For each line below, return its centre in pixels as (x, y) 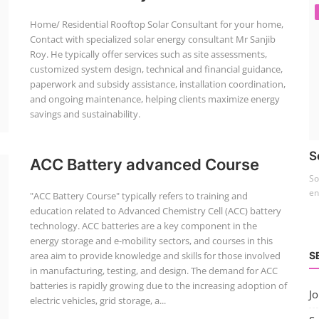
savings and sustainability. (85, 114)
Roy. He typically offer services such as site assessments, (148, 54)
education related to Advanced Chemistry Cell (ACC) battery (155, 211)
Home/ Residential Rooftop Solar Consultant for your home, (156, 24)
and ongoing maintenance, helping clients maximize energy (155, 99)
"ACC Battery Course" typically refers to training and (138, 196)
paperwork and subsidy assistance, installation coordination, (157, 84)
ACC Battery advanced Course (144, 164)
